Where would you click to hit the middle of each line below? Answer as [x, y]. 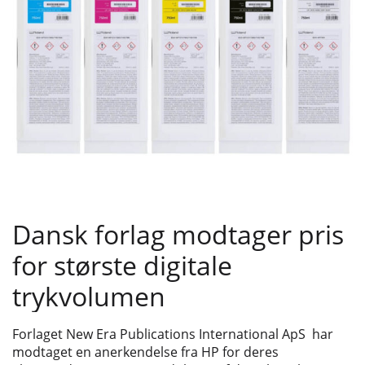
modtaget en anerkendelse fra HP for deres [145, 352]
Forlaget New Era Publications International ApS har [173, 334]
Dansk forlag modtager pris [178, 234]
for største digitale [122, 265]
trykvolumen [89, 296]
